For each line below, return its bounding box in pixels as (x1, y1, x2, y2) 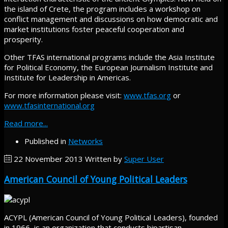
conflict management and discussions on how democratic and (4, 14, 218, 24)
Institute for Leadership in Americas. (4, 72, 131, 83)
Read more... (4, 118, 48, 129)
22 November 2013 (12, 154, 85, 164)
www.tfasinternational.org (4, 100, 95, 111)
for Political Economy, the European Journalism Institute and (4, 62, 213, 73)
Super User (124, 154, 164, 164)
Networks (68, 136, 103, 147)
